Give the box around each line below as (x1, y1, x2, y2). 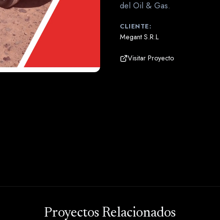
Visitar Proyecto (128, 53, 174, 63)
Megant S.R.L (120, 32, 159, 42)
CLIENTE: (120, 22, 151, 31)
